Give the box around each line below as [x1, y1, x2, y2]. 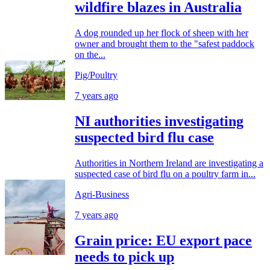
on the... [75, 49, 105, 60]
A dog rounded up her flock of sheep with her [75, 27, 248, 38]
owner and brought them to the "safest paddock [75, 38, 254, 49]
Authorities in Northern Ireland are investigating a [75, 157, 263, 168]
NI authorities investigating [75, 113, 243, 129]
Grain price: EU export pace [75, 232, 252, 248]
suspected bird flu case [75, 129, 214, 145]
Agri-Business [75, 189, 129, 199]
